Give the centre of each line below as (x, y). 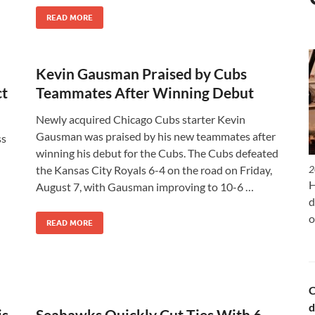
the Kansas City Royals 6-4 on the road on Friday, (154, 170)
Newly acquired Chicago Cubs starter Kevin (141, 119)
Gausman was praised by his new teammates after (156, 136)
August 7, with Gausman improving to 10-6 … (145, 187)
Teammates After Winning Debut (145, 92)
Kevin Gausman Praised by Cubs (141, 73)
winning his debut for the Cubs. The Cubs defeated (157, 153)
